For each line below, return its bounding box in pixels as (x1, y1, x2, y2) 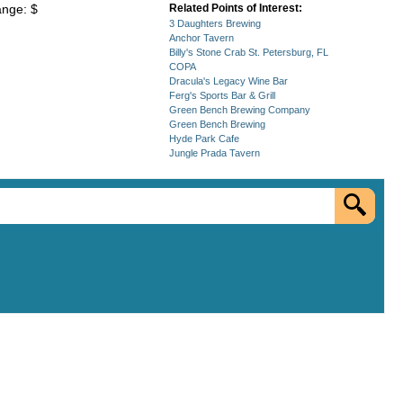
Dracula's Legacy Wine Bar (169, 76, 288, 86)
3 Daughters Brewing (169, 18, 261, 29)
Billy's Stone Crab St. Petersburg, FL (169, 47, 328, 58)
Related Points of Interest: (169, 2, 302, 14)
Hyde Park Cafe (169, 133, 239, 144)
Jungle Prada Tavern (169, 148, 260, 158)
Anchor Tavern (169, 32, 234, 43)
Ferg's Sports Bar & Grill (169, 90, 275, 101)
